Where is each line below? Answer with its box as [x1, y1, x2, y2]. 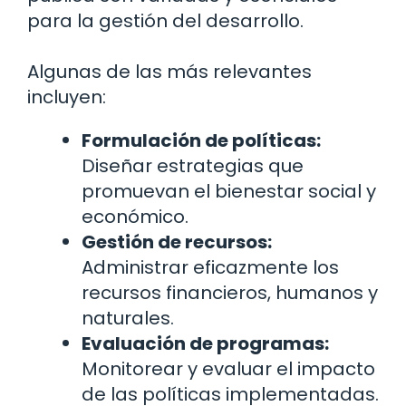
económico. [82, 203, 188, 229]
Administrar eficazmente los [82, 254, 339, 280]
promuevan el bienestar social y [82, 178, 376, 204]
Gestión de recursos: [82, 228, 272, 255]
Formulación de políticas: [82, 127, 321, 153]
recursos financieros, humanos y [82, 279, 378, 305]
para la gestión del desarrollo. [27, 7, 304, 34]
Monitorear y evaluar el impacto [82, 355, 375, 382]
